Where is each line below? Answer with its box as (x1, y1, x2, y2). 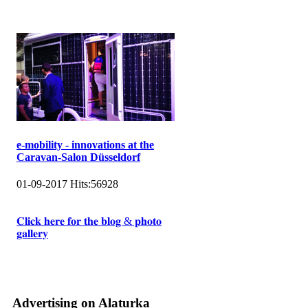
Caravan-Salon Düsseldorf (16, 151, 140, 163)
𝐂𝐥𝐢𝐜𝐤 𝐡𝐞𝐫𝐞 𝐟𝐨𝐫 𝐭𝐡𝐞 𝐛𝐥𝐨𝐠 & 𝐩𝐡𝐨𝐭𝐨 (16, 214, 162, 227)
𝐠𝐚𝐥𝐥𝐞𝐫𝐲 (16, 227, 48, 239)
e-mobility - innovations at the (16, 138, 154, 151)
